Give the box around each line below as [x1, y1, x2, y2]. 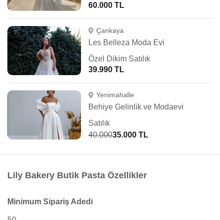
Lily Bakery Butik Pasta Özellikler [7, 170, 147, 180]
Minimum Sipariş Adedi [7, 197, 93, 206]
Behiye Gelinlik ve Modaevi [88, 103, 184, 111]
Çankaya [96, 27, 124, 34]
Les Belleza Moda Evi [88, 38, 165, 47]
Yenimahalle [96, 91, 134, 99]
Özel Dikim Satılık [88, 55, 150, 63]
